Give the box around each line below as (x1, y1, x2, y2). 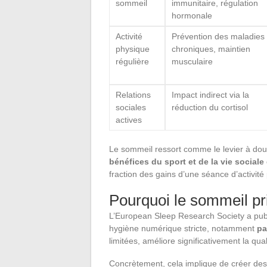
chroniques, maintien (172, 44, 250, 54)
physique (116, 44, 150, 54)
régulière (116, 56, 149, 66)
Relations (116, 89, 151, 100)
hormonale (172, 10, 212, 20)
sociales (116, 102, 146, 112)
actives (116, 114, 142, 125)
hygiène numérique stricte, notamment (109, 223, 257, 233)
